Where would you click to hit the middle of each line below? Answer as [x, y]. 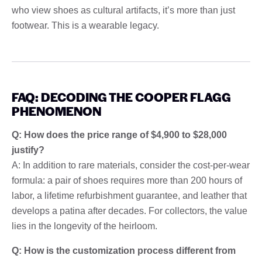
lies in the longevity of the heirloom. [85, 226]
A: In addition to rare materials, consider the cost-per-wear [131, 165]
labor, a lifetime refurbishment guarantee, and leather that [129, 195]
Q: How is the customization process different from [124, 250]
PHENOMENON [56, 111]
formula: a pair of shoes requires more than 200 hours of [127, 180]
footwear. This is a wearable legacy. [85, 25]
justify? [28, 150]
